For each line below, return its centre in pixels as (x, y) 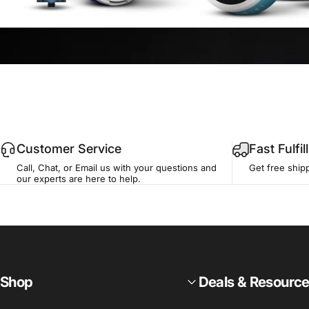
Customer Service (69, 148)
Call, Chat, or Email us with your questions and (117, 167)
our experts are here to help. (79, 178)
